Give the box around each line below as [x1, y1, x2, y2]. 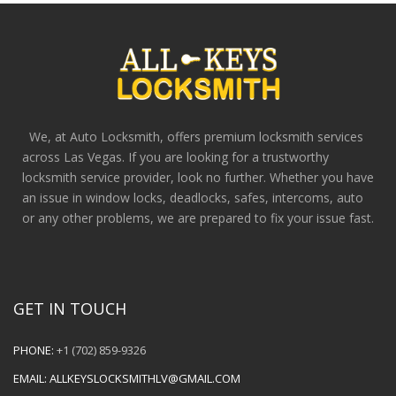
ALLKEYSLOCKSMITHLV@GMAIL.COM [49, 369, 240, 386]
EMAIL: [13, 369, 47, 386]
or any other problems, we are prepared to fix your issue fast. [22, 209, 374, 226]
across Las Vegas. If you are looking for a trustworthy [22, 148, 329, 165]
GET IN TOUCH [13, 297, 126, 319]
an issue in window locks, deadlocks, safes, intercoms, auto [22, 188, 363, 206]
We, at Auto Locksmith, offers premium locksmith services [22, 127, 363, 145]
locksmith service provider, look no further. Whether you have [22, 168, 374, 186]
